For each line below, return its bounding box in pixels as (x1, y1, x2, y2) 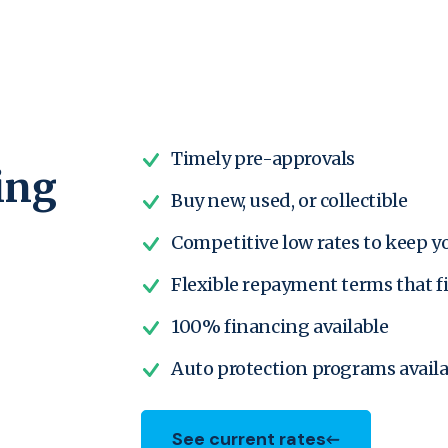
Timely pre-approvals (171, 146, 355, 170)
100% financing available (171, 314, 389, 338)
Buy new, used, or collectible (171, 188, 408, 212)
